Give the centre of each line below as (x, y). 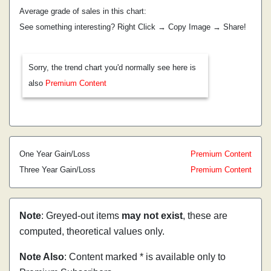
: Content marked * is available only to (145, 257)
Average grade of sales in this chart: (83, 11)
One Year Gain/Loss (55, 154)
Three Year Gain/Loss (57, 170)
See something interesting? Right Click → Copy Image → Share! (133, 27)
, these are (205, 216)
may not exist (152, 216)
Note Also (42, 257)
